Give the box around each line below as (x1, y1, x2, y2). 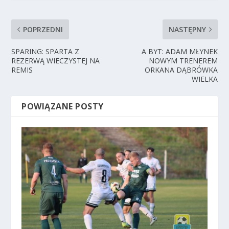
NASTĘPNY (168, 24, 206, 34)
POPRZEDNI (23, 24, 63, 34)
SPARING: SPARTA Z (11, 46, 80, 56)
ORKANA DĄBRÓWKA (144, 64, 218, 75)
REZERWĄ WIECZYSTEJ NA (11, 55, 100, 65)
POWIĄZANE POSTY (21, 100, 104, 112)
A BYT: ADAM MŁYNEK (141, 46, 218, 56)
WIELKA (191, 74, 218, 84)
